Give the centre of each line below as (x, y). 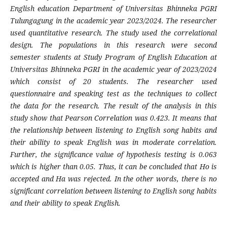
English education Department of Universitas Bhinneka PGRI (113, 9)
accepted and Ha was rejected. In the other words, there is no (113, 179)
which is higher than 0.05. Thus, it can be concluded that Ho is (113, 167)
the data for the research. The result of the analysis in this (113, 106)
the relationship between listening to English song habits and (113, 130)
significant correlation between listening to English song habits (113, 191)
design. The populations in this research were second (113, 45)
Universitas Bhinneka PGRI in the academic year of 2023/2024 (113, 69)
